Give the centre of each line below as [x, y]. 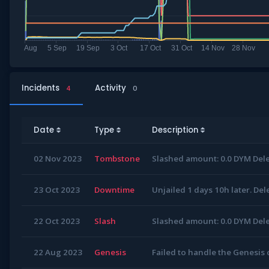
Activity [111, 88]
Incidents [41, 88]
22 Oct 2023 [57, 221]
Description [175, 130]
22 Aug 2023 [58, 252]
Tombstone [117, 158]
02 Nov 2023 [58, 158]
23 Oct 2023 [57, 189]
